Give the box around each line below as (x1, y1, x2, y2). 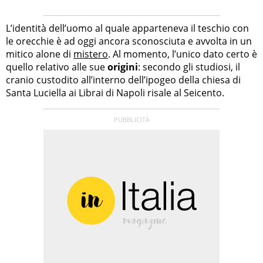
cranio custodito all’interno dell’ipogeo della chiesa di (6, 73, 241, 87)
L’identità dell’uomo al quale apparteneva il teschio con (6, 22, 249, 35)
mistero (73, 48, 108, 61)
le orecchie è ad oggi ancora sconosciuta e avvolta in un (6, 35, 252, 48)
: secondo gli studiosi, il (138, 60, 240, 74)
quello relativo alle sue (6, 60, 107, 74)
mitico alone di (6, 48, 73, 61)
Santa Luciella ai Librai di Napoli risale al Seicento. (6, 86, 224, 100)
